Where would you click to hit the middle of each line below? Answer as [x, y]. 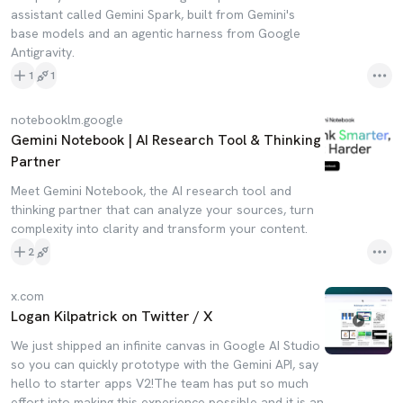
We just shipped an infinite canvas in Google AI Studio [166, 345]
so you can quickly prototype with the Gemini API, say [165, 364]
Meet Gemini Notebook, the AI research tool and [151, 191]
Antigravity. [43, 52]
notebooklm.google [67, 120]
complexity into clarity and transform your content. [159, 228]
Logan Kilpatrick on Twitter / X [112, 316]
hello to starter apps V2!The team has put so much [160, 383]
